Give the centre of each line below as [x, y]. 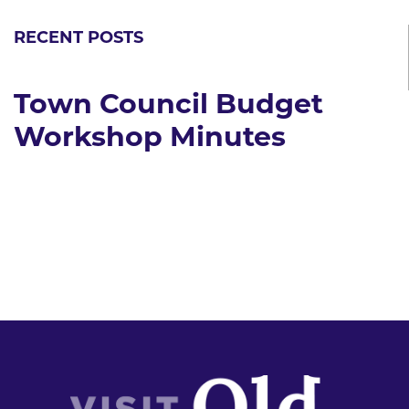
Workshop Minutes [150, 139]
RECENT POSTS [79, 38]
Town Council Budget [168, 106]
